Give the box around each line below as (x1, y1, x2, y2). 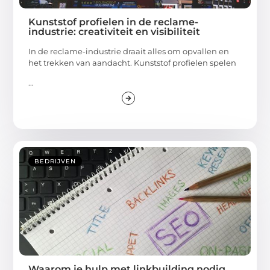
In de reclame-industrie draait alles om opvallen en (28, 46, 230, 56)
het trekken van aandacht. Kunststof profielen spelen (28, 57, 237, 67)
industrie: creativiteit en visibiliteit (28, 25, 201, 37)
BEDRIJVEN (34, 157, 77, 166)
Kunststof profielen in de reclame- (28, 16, 199, 28)
